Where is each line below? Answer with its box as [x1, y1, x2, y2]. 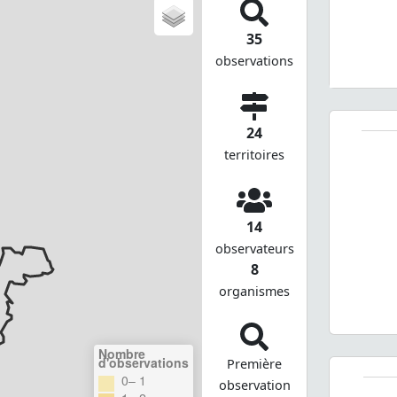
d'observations [97, 353, 189, 371]
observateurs [214, 239, 294, 257]
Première [227, 354, 283, 372]
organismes [219, 282, 291, 300]
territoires [224, 145, 285, 163]
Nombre [97, 344, 145, 362]
